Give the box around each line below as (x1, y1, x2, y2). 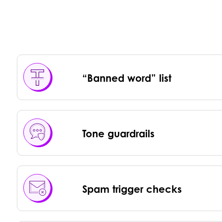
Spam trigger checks (82, 183, 182, 196)
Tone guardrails (82, 127, 155, 140)
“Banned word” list (82, 72, 171, 85)
